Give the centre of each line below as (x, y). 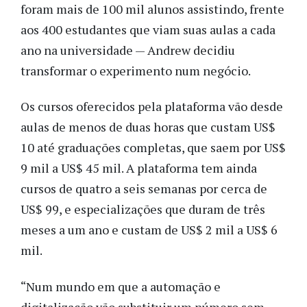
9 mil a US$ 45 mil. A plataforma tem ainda (139, 168)
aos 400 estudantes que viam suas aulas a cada (148, 29)
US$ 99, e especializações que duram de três (143, 209)
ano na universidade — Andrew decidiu (128, 50)
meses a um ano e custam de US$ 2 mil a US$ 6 (149, 230)
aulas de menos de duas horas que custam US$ (148, 127)
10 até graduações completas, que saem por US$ (153, 148)
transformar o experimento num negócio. (138, 70)
